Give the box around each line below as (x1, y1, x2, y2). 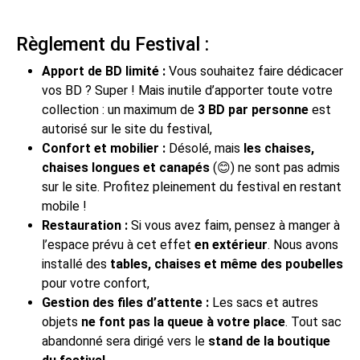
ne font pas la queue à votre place (81, 313, 285, 329)
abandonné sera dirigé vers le (42, 333, 208, 349)
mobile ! (42, 198, 87, 214)
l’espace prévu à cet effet (42, 236, 194, 252)
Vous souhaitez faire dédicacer (169, 63, 343, 79)
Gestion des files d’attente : (42, 294, 212, 310)
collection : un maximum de (42, 101, 198, 117)
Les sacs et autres (212, 294, 318, 310)
